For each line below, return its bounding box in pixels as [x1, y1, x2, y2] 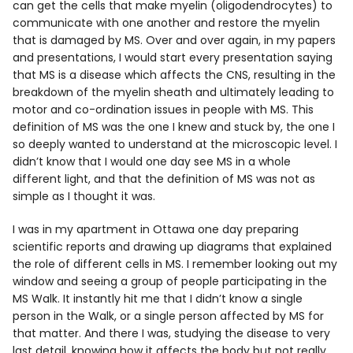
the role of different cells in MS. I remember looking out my [13, 255, 338, 272]
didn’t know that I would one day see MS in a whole [13, 153, 292, 169]
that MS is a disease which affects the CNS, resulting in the [13, 66, 336, 83]
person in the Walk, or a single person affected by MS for [13, 307, 325, 324]
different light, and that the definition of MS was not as [13, 170, 316, 187]
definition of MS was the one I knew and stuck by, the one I [13, 118, 336, 135]
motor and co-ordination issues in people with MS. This [13, 101, 314, 117]
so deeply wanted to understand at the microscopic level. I [13, 136, 338, 152]
